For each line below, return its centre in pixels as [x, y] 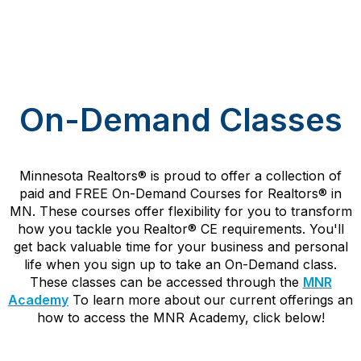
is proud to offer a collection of [244, 176]
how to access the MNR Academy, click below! [180, 317]
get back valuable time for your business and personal [180, 247]
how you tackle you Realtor [102, 229]
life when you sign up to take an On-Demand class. [180, 264]
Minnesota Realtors [79, 176]
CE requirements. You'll [270, 229]
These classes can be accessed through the [166, 282]
